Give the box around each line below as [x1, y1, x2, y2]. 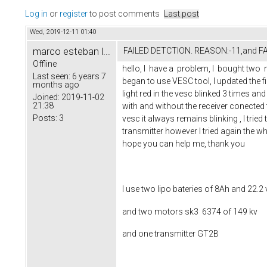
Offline [33, 59, 57, 69]
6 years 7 [70, 72, 106, 82]
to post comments [88, 9, 160, 19]
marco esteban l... [33, 45, 110, 58]
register [60, 9, 88, 19]
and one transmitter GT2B [122, 229, 219, 239]
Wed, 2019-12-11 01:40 [30, 28, 96, 36]
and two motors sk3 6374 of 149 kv [122, 206, 257, 216]
